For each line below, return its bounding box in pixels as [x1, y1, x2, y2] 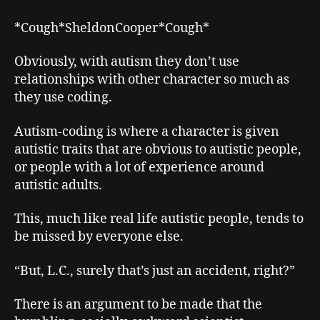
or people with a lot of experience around [14, 159, 264, 176]
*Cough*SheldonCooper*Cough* [14, 19, 209, 36]
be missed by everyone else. [14, 229, 184, 245]
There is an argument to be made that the [14, 296, 262, 313]
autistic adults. [14, 176, 102, 194]
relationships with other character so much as [14, 71, 289, 88]
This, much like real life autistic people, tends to [14, 211, 304, 227]
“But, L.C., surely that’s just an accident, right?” [14, 262, 295, 279]
